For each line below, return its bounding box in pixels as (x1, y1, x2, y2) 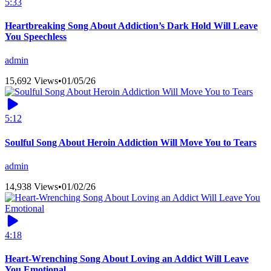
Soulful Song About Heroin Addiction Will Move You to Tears (5, 137, 256, 148)
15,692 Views (5, 76, 58, 87)
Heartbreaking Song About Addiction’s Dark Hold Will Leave (5, 21, 258, 31)
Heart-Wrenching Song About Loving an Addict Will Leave (5, 253, 249, 264)
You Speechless (5, 31, 67, 42)
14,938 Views (5, 181, 58, 192)
